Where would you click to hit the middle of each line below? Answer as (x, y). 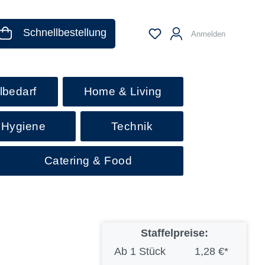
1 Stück (148, 252)
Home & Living (123, 92)
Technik (132, 126)
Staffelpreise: (174, 233)
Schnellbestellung (65, 33)
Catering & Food (88, 160)
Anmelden (208, 34)
